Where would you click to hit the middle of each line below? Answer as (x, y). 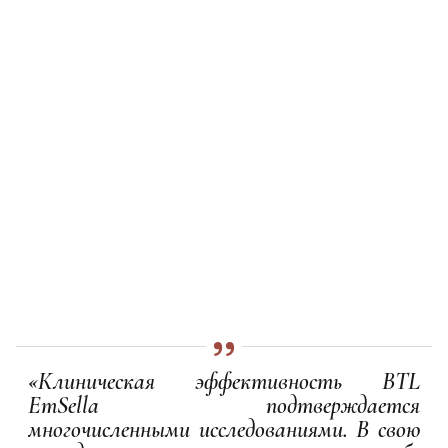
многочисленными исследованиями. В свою (224, 430)
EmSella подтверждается (224, 406)
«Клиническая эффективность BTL (224, 382)
